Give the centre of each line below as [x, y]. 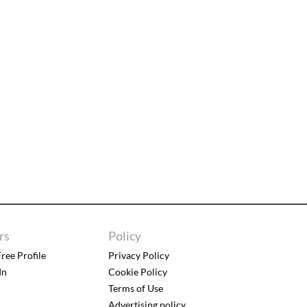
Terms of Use [135, 288]
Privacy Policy [138, 256]
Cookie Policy [137, 272]
